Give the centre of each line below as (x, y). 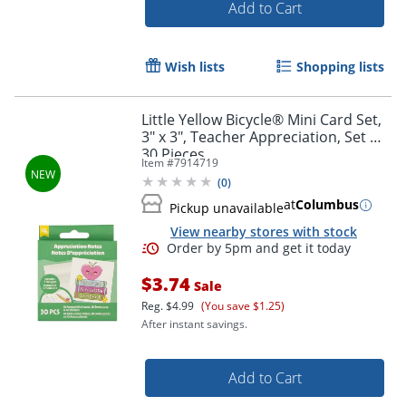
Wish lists (195, 67)
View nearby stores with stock (264, 232)
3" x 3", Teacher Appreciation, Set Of (263, 137)
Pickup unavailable (227, 208)
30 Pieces (173, 155)
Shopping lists (340, 67)
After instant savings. (194, 324)
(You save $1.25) (243, 305)
